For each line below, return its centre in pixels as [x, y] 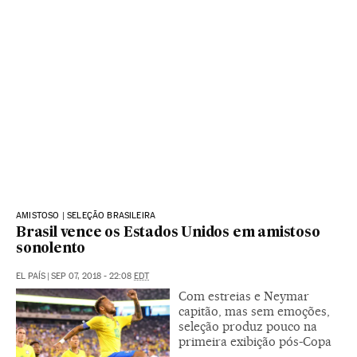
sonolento [51, 249]
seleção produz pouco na [248, 326]
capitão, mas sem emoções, [254, 311]
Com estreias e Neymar [244, 296]
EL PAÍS [31, 276]
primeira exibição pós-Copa [255, 341]
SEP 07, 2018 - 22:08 [92, 276]
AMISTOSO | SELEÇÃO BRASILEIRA [86, 215]
